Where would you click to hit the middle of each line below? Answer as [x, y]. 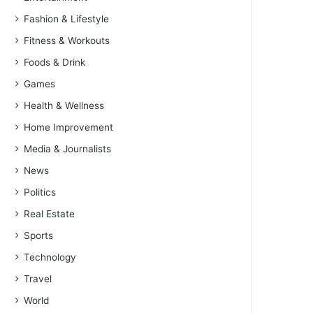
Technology [50, 257]
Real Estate [50, 214]
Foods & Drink [55, 63]
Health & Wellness [64, 106]
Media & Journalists [68, 149]
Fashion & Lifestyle [67, 19]
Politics [40, 192]
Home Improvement [69, 128]
